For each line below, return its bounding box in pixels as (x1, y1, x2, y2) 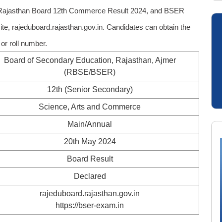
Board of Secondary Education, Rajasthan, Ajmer (3, 56, 176, 64)
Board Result (66, 155, 113, 163)
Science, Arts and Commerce (39, 103, 141, 111)
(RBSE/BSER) (64, 68, 115, 76)
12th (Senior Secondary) (47, 85, 133, 94)
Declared (73, 172, 106, 180)
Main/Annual (67, 120, 112, 128)
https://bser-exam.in (55, 201, 124, 210)
